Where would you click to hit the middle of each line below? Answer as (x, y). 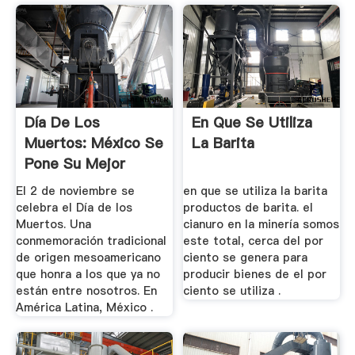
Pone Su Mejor (74, 163)
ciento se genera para (246, 258)
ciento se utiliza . (232, 291)
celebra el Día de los (74, 208)
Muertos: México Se (94, 143)
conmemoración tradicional (91, 241)
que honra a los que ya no (88, 275)
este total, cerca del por (254, 241)
